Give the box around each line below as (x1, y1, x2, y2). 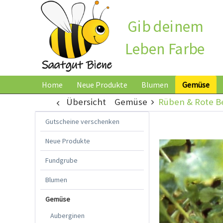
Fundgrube (45, 155, 78, 165)
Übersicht (66, 96, 106, 108)
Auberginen (50, 211, 85, 220)
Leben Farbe (125, 38, 205, 59)
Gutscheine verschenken (45, 116, 119, 126)
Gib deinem (127, 16, 203, 36)
